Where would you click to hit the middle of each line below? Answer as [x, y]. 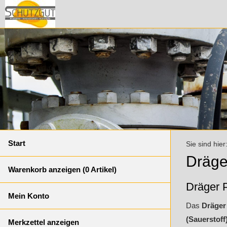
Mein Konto [29, 196]
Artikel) [103, 169]
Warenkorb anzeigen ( [47, 169]
